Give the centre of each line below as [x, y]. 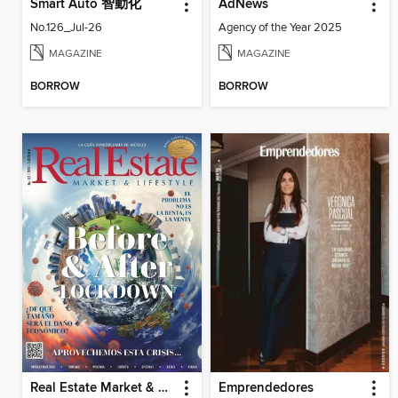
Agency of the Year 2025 [280, 28]
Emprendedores [266, 388]
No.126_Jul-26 [66, 28]
